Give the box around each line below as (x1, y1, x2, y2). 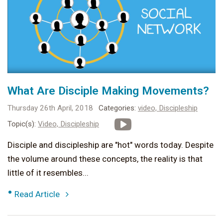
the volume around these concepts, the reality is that (7, 154, 203, 164)
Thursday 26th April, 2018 (7, 104, 93, 113)
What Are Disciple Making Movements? (7, 84, 209, 98)
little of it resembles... (7, 168, 89, 178)
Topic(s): (7, 119, 36, 129)
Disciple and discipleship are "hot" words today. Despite (7, 140, 214, 150)
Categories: (99, 104, 136, 113)
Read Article (14, 189, 66, 200)
